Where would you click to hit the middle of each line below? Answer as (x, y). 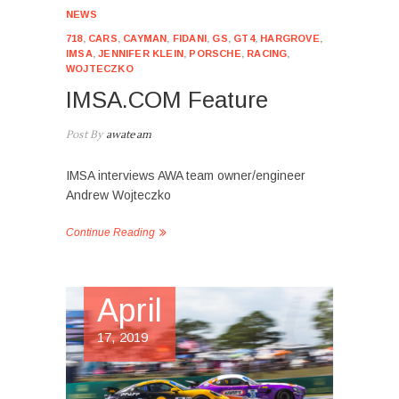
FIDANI (190, 38)
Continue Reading (110, 232)
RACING (267, 53)
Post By (85, 134)
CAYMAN (145, 38)
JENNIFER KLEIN (141, 53)
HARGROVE (290, 38)
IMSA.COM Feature (167, 99)
